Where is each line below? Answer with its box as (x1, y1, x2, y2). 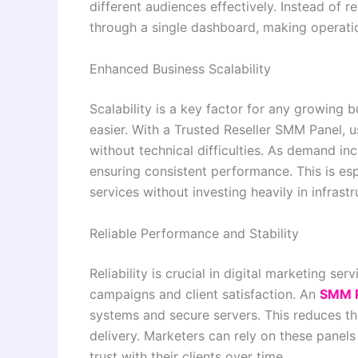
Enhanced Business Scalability (89, 60, 271, 77)
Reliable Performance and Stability (89, 225, 299, 241)
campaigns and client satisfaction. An (89, 285, 320, 302)
